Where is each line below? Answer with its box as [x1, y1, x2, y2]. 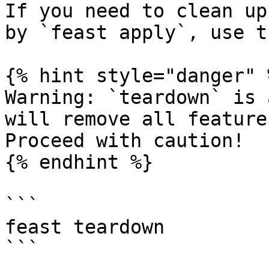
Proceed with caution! [5, 130, 244, 151]
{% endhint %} [5, 151, 153, 173]
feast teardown [5, 216, 165, 238]
